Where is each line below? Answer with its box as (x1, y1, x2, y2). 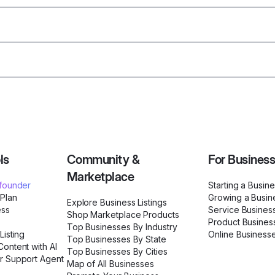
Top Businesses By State (66, 234, 166, 245)
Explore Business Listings (66, 197, 167, 208)
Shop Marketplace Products (66, 209, 179, 220)
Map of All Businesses (66, 258, 155, 269)
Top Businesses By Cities (66, 246, 168, 257)
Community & (66, 152, 140, 168)
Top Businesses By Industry (66, 222, 177, 233)
